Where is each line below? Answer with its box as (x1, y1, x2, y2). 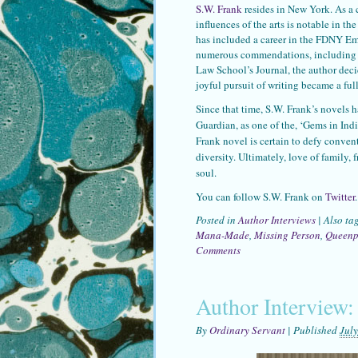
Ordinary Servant (209, 322, 285, 337)
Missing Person (254, 227, 320, 242)
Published (293, 322, 340, 337)
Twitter (325, 189, 355, 204)
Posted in (196, 212, 238, 227)
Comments (196, 242, 241, 257)
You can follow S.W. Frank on (196, 189, 325, 204)
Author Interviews (238, 212, 316, 227)
